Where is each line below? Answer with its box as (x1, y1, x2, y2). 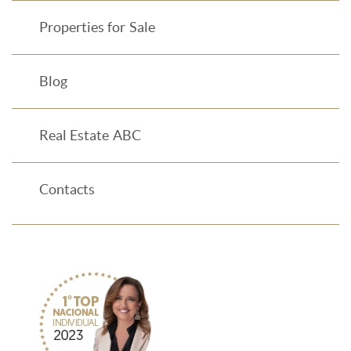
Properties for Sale (39, 20, 155, 36)
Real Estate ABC (39, 128, 141, 144)
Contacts (39, 182, 95, 198)
